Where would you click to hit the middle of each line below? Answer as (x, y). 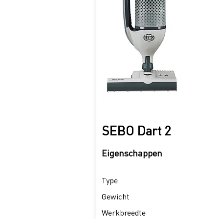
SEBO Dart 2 (136, 131)
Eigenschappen (132, 153)
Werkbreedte (124, 213)
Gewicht (116, 197)
